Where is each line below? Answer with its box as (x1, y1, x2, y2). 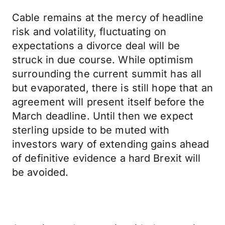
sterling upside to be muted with (12, 124, 170, 136)
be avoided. (12, 166, 69, 178)
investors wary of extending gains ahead (12, 138, 209, 150)
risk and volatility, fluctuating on (12, 26, 166, 38)
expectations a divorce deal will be (12, 40, 180, 52)
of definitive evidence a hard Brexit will (12, 152, 201, 164)
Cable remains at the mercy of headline (12, 12, 204, 24)
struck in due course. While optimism (12, 54, 194, 66)
